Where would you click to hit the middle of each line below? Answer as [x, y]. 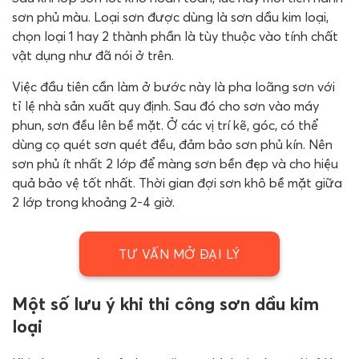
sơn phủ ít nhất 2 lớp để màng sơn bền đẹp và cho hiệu [175, 164]
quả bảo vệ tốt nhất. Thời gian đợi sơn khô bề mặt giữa [177, 183]
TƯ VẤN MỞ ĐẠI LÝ [179, 254]
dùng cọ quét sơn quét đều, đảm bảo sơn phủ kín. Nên [172, 145]
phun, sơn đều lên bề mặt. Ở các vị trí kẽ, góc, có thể [165, 125]
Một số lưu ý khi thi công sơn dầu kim [165, 304]
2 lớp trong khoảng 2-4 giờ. [93, 202]
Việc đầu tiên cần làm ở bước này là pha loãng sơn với [173, 87]
